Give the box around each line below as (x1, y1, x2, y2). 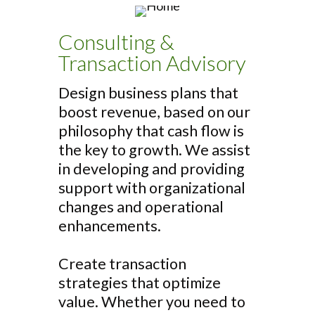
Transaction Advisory (58, 50, 246, 75)
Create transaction (58, 255, 186, 273)
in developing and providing (58, 160, 245, 178)
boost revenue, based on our (58, 103, 250, 121)
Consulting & (58, 29, 174, 54)
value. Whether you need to (58, 292, 245, 311)
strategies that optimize (58, 274, 221, 292)
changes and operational (58, 198, 224, 216)
